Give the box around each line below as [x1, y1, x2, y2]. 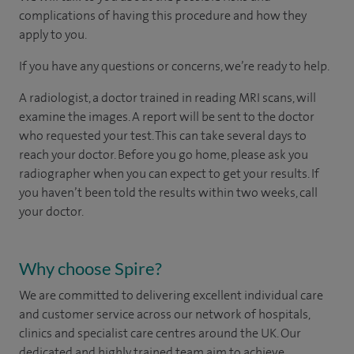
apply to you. [19, 25, 87, 43]
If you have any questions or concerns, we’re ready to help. [19, 57, 330, 74]
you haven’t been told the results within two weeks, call [19, 183, 318, 201]
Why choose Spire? [19, 257, 162, 279]
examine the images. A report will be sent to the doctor [19, 107, 314, 125]
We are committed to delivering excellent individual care [19, 286, 323, 303]
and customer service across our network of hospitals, [19, 305, 310, 322]
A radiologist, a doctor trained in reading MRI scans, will [19, 88, 316, 106]
